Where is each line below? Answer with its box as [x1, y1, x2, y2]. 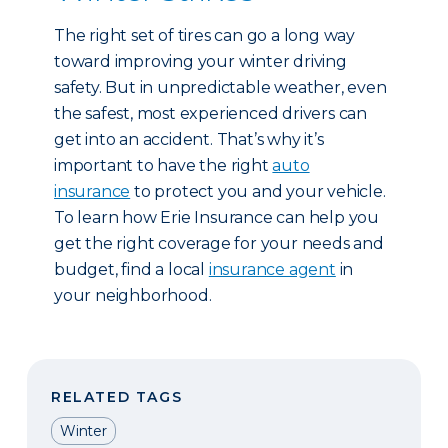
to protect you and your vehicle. [130, 182, 386, 201]
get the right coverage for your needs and [54, 234, 384, 253]
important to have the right [54, 156, 273, 175]
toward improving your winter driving [54, 52, 347, 71]
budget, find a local [54, 260, 209, 279]
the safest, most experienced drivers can [54, 104, 367, 123]
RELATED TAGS [51, 388, 183, 406]
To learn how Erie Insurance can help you [54, 208, 379, 227]
